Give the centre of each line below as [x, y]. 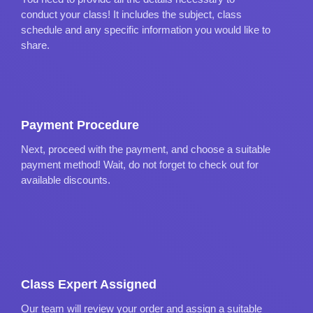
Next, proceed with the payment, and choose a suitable [146, 149]
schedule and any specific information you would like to [146, 29]
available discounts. [66, 180]
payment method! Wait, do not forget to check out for [140, 164]
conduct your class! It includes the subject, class [131, 14]
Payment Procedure [80, 125]
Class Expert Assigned [89, 284]
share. [35, 45]
